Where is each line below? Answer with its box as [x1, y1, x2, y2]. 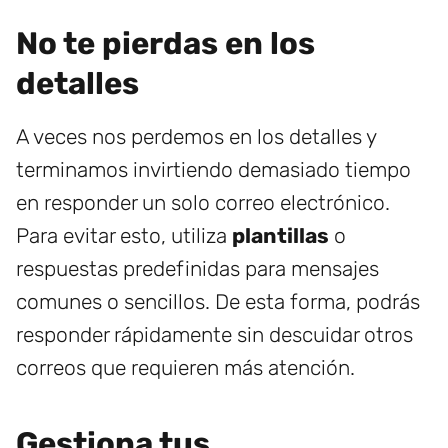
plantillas [232, 223, 329, 249]
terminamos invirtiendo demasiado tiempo [16, 157, 411, 183]
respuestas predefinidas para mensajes [16, 256, 379, 282]
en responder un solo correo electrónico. [16, 190, 390, 216]
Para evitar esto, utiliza [16, 223, 232, 249]
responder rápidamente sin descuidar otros [16, 322, 413, 348]
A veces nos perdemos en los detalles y [16, 124, 376, 150]
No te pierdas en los [16, 25, 315, 63]
